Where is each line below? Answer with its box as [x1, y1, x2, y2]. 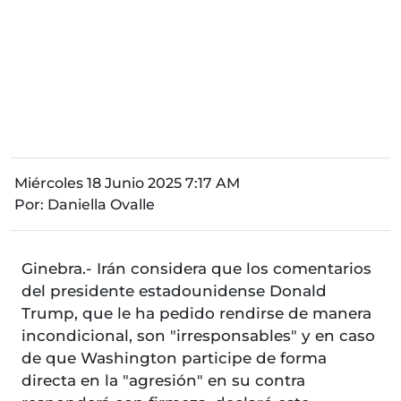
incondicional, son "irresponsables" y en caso [21, 326, 375, 345]
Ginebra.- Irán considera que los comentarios [21, 259, 371, 277]
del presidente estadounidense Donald [21, 281, 327, 300]
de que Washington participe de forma [21, 348, 327, 367]
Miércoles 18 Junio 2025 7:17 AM [14, 174, 240, 192]
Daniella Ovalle [47, 195, 155, 213]
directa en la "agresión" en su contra [21, 371, 305, 389]
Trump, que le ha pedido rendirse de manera [21, 303, 371, 322]
